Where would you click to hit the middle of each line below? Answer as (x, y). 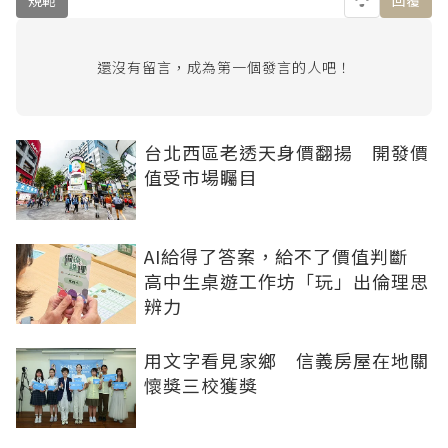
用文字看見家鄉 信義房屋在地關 (286, 359)
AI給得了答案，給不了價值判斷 (285, 255)
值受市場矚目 (201, 176)
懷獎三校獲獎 (201, 384)
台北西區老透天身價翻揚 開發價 (286, 151)
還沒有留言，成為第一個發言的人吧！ (224, 66)
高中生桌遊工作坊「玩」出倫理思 (286, 280)
